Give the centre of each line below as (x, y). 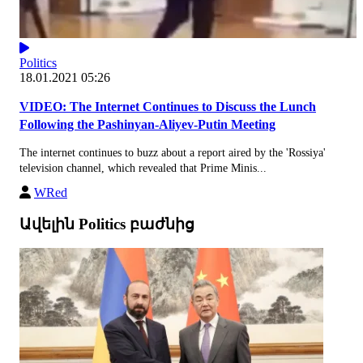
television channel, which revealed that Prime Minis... (143, 168)
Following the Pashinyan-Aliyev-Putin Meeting (147, 124)
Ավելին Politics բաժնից (107, 224)
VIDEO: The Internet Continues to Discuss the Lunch (168, 106)
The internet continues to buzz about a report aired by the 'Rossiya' (173, 152)
